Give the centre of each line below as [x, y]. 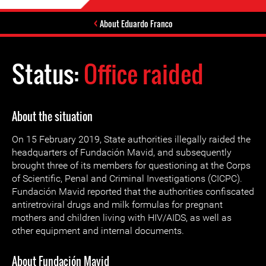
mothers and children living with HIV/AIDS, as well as [122, 218]
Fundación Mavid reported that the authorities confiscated [133, 191]
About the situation [52, 116]
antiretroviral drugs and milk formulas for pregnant [117, 205]
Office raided [144, 74]
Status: [48, 74]
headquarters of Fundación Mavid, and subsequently [122, 152]
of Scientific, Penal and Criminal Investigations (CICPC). [127, 178]
